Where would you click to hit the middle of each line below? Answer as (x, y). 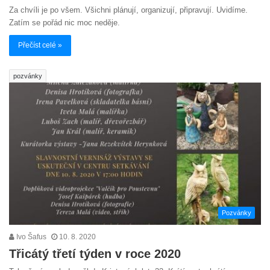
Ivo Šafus (30, 237)
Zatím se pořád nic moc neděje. (64, 23)
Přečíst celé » (40, 46)
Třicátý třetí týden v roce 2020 (95, 254)
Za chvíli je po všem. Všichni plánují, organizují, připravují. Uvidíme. (128, 10)
